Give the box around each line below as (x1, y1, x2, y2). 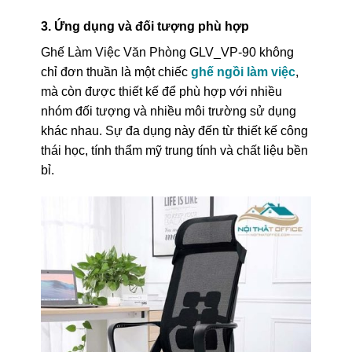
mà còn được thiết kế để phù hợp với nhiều (40, 85, 282, 99)
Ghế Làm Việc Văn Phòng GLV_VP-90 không (40, 46, 294, 60)
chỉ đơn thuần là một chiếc (40, 65, 191, 79)
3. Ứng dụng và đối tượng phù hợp (40, 20, 249, 34)
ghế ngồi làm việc (190, 65, 295, 79)
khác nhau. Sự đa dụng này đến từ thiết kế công (40, 124, 308, 138)
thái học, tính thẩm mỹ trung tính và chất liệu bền (40, 144, 308, 158)
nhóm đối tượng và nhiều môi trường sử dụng (40, 104, 296, 119)
